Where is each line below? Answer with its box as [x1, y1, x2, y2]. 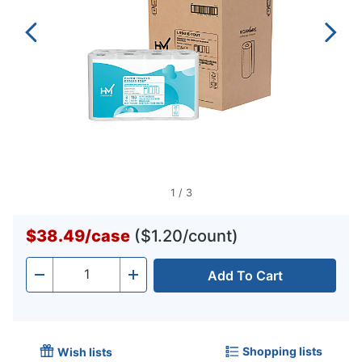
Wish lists [57, 345, 112, 360]
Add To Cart [207, 267, 283, 284]
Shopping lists [242, 343, 322, 358]
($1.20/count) [134, 226, 238, 246]
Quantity [53, 271, 104, 288]
